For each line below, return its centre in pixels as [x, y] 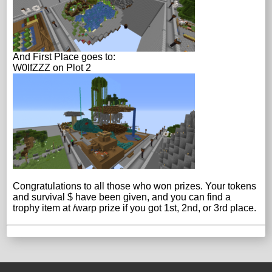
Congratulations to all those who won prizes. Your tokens [135, 186]
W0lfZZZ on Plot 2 [52, 68]
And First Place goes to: [64, 57]
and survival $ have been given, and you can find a [122, 197]
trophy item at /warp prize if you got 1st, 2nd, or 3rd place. [135, 208]
